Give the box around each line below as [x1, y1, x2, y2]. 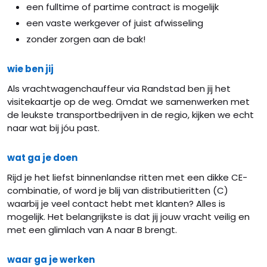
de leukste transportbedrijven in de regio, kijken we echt [7, 108, 254, 121]
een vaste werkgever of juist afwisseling [26, 17, 203, 29]
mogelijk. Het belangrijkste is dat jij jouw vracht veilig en [7, 210, 250, 223]
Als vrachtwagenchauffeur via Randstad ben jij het [7, 82, 231, 95]
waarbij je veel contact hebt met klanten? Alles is [7, 197, 225, 210]
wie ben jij [7, 63, 54, 75]
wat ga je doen [7, 151, 77, 164]
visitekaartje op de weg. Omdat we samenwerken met [7, 95, 250, 108]
